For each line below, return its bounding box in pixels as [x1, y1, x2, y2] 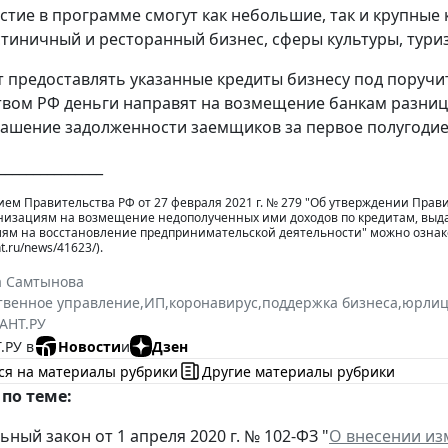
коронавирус [169, 293, 258, 313]
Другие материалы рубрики [202, 361, 395, 381]
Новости [58, 336, 121, 356]
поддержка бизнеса [262, 293, 398, 313]
